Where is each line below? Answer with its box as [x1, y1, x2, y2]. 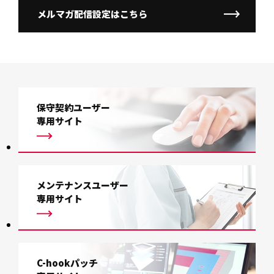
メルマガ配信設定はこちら [37, 7, 147, 21]
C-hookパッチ [37, 256, 98, 270]
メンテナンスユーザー [37, 179, 128, 192]
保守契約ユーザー [37, 101, 110, 114]
